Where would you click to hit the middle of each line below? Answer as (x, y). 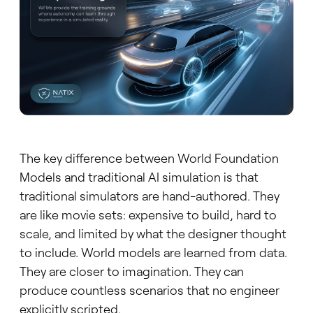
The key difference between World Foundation (149, 158)
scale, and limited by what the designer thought (153, 234)
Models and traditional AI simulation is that (139, 177)
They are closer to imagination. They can (131, 271)
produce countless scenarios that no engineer (149, 290)
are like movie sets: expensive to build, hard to (148, 215)
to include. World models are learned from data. (153, 253)
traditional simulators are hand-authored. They (149, 196)
